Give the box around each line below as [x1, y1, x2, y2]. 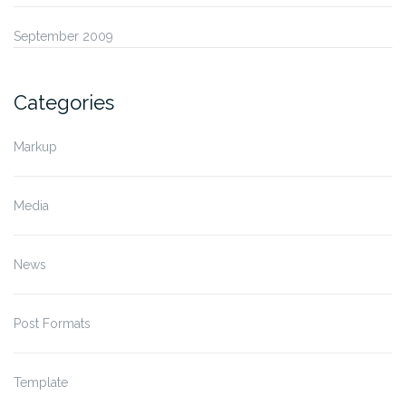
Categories [14, 90, 114, 114]
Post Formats [14, 315, 91, 331]
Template [14, 374, 68, 390]
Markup [14, 139, 57, 154]
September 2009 [14, 28, 113, 43]
